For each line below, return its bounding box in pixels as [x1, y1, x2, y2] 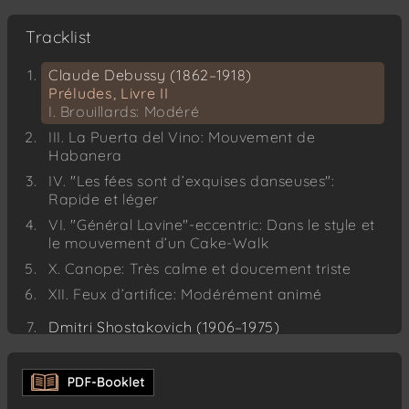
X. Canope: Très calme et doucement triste [48, 259, 351, 278]
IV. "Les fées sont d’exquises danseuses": [48, 172, 335, 191]
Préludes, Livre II [48, 84, 169, 103]
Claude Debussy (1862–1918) [48, 66, 253, 85]
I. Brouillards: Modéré [48, 102, 200, 121]
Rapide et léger [48, 190, 159, 209]
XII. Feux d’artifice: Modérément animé [48, 285, 322, 304]
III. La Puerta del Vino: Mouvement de [48, 128, 316, 147]
